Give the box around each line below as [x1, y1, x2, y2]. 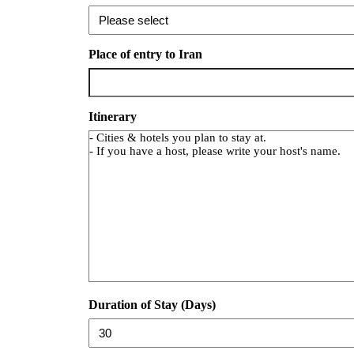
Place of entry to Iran [88, 47, 202, 61]
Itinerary [88, 109, 137, 123]
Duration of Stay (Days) [88, 297, 216, 311]
